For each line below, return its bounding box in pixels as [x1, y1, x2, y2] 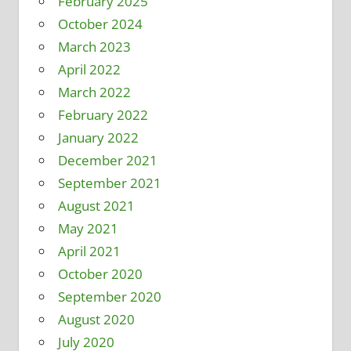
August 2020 [57, 310, 135, 329]
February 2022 [57, 106, 148, 125]
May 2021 [57, 219, 118, 238]
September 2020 [57, 288, 161, 306]
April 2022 [57, 60, 121, 79]
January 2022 [57, 128, 139, 147]
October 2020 [57, 265, 143, 284]
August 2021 [57, 197, 135, 215]
